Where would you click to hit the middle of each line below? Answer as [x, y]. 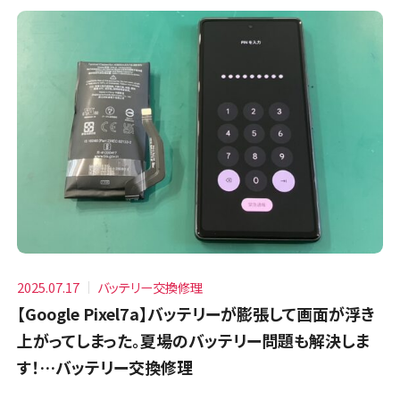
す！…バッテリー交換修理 [105, 367]
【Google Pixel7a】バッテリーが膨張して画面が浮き [196, 314]
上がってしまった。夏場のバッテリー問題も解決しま [194, 341]
